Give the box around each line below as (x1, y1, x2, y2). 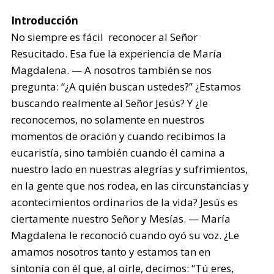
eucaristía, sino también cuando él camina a (11, 146, 226, 160)
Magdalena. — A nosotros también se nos (11, 63, 212, 77)
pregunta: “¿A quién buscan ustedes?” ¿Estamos (11, 80, 242, 94)
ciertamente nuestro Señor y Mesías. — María (11, 212, 231, 226)
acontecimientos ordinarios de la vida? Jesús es (11, 195, 239, 209)
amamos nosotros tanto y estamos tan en (11, 245, 211, 259)
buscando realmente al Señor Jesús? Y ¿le (11, 96, 209, 110)
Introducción (11, 13, 79, 28)
